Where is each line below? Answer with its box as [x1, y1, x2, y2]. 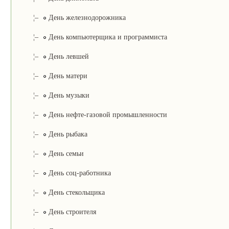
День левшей [46, 52, 89, 60]
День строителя [46, 208, 96, 216]
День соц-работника [46, 169, 111, 177]
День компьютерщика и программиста [46, 33, 167, 41]
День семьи [46, 149, 84, 157]
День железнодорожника [46, 13, 126, 21]
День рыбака [46, 130, 87, 138]
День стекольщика [46, 188, 105, 196]
